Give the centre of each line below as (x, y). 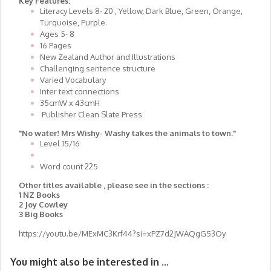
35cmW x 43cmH (70, 103)
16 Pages (56, 45)
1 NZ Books (39, 195)
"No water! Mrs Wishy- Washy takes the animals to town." (127, 133)
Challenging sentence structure (98, 68)
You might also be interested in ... (90, 262)
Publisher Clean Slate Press (92, 114)
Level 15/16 (60, 143)
